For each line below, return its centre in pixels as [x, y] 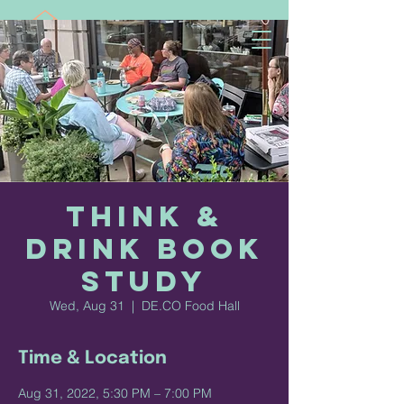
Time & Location [92, 358]
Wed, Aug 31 [87, 306]
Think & [144, 216]
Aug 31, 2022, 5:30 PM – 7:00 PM [115, 393]
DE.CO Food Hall [190, 306]
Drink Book [144, 249]
